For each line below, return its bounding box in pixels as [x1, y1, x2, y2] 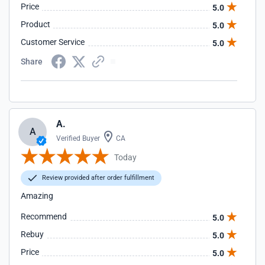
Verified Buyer [56, 134, 100, 143]
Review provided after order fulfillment [40, 174, 154, 182]
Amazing [21, 191, 53, 201]
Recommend [21, 212, 67, 221]
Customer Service [21, 37, 85, 47]
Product [21, 20, 50, 29]
